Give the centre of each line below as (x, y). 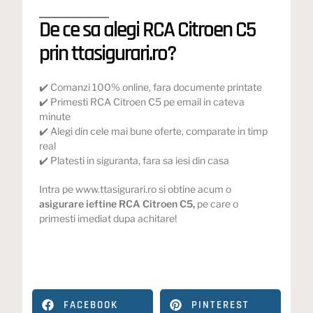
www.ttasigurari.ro (116, 189)
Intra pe (58, 189)
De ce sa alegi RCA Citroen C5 (147, 30)
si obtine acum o (194, 189)
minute (55, 117)
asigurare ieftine (79, 204)
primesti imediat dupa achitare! (108, 219)
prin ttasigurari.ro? (108, 54)
